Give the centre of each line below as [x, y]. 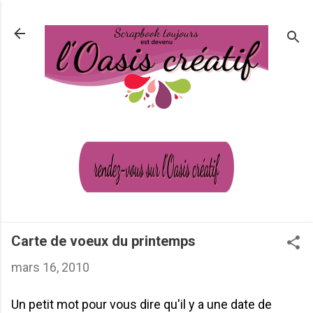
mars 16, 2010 [50, 267]
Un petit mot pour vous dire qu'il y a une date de [141, 304]
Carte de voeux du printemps [103, 241]
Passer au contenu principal [156, 17]
